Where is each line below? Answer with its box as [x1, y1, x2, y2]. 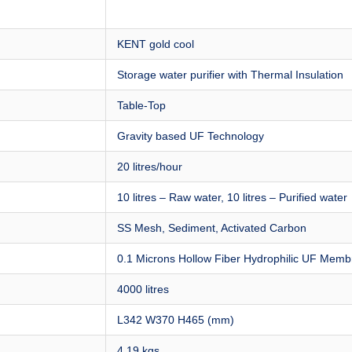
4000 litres [117, 283, 169, 295]
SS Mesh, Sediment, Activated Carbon [117, 222, 306, 234]
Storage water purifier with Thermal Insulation [117, 68, 343, 81]
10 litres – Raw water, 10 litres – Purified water [117, 191, 347, 203]
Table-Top [117, 99, 166, 112]
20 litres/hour [117, 160, 182, 173]
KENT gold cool [117, 38, 194, 50]
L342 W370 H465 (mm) [117, 313, 234, 326]
